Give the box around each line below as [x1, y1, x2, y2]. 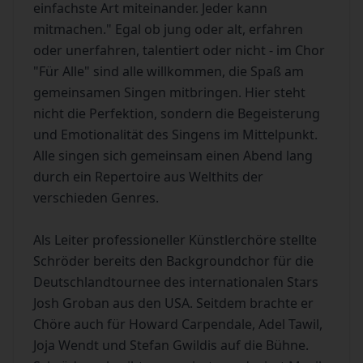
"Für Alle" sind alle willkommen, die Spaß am [33, 62, 304, 80]
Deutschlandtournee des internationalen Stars [33, 273, 318, 291]
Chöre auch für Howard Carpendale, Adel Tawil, [33, 315, 322, 333]
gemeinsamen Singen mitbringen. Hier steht [33, 83, 305, 101]
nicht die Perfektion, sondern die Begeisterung [33, 105, 320, 122]
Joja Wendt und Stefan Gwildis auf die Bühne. [33, 336, 309, 354]
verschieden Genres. [33, 189, 159, 207]
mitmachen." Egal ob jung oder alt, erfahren [33, 20, 303, 38]
